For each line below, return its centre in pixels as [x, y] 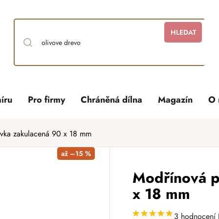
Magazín [175, 100]
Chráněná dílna [112, 100]
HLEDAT [183, 32]
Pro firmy [47, 100]
